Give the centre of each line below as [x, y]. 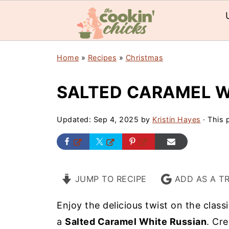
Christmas [144, 58]
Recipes [102, 58]
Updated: [75, 119]
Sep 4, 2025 [116, 119]
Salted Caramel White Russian [136, 222]
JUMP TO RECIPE [109, 179]
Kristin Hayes [177, 119]
